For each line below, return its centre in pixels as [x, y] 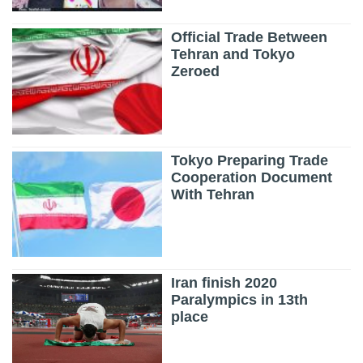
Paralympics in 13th [240, 299]
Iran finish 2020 [224, 282]
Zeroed [196, 72]
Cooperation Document [252, 177]
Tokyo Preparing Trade [250, 160]
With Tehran [213, 194]
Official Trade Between [250, 38]
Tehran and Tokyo [233, 55]
